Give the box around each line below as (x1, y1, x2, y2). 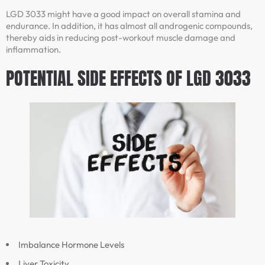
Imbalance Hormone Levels (18, 238, 124, 250)
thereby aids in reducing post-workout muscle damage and (6, 32, 235, 44)
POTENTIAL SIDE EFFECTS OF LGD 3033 (6, 64, 251, 92)
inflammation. (6, 44, 61, 56)
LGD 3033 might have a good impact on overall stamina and (6, 8, 241, 20)
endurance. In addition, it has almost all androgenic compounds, (6, 20, 253, 32)
